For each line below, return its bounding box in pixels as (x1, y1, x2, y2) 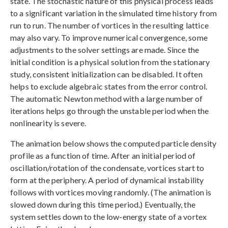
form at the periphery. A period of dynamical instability (10, 175, 204, 185)
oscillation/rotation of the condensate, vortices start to (10, 163, 205, 173)
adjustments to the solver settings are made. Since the (10, 45, 199, 55)
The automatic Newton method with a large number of (10, 94, 203, 104)
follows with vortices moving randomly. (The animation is (10, 187, 212, 197)
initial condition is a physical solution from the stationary (10, 57, 210, 67)
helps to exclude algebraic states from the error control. (10, 81, 208, 92)
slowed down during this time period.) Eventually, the (10, 199, 195, 210)
